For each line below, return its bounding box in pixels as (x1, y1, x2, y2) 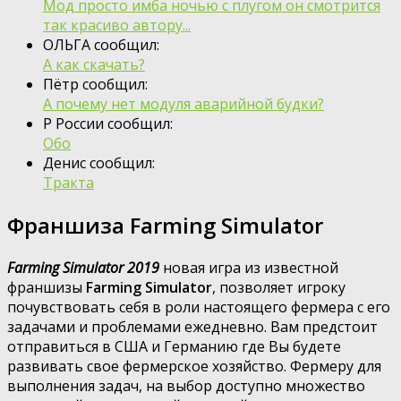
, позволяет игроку (212, 277, 346, 297)
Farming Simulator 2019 (7, 257, 159, 277)
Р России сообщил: (43, 113, 173, 133)
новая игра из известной (159, 257, 338, 277)
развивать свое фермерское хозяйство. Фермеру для (7, 355, 381, 376)
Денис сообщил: (43, 152, 155, 173)
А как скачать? (43, 54, 145, 74)
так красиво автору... (43, 14, 191, 35)
